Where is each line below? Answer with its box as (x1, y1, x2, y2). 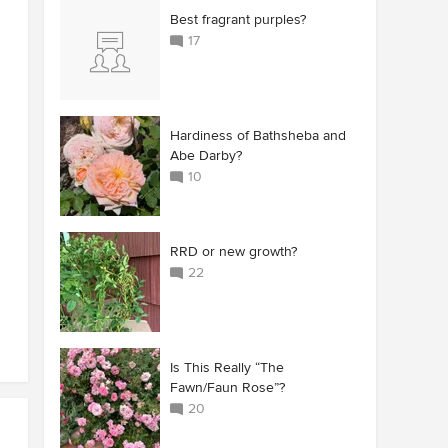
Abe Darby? (170, 147, 242, 164)
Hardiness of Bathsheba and (170, 127, 346, 144)
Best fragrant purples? (170, 11, 306, 28)
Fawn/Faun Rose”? (170, 379, 285, 396)
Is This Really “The (170, 359, 284, 376)
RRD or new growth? (170, 243, 297, 260)
